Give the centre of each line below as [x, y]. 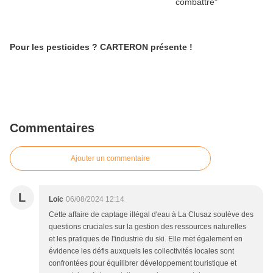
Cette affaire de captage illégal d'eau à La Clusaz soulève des [151, 214]
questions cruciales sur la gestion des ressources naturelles [147, 227]
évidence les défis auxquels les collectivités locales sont [141, 251]
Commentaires [52, 128]
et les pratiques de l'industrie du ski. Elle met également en [146, 239]
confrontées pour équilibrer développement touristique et [143, 263]
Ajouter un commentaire [110, 158]
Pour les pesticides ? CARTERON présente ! [142, 47]
